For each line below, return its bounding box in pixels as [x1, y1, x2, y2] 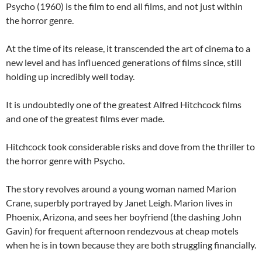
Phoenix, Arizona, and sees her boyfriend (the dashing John [6, 211, 242, 222]
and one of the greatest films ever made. [6, 113, 164, 124]
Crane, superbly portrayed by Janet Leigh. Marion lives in [6, 197, 233, 208]
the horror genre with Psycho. [6, 155, 125, 166]
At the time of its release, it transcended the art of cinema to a [6, 43, 250, 54]
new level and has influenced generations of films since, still [6, 57, 242, 68]
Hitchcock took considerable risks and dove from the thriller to [6, 141, 255, 152]
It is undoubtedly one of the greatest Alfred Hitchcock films [6, 99, 242, 110]
